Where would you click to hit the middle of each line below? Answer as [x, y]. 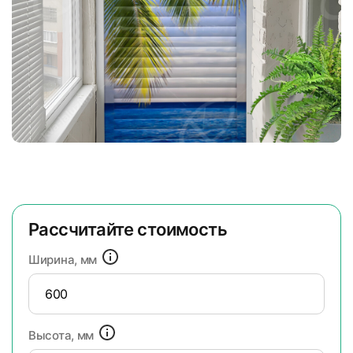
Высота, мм [63, 336]
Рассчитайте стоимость [128, 229]
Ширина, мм [64, 260]
